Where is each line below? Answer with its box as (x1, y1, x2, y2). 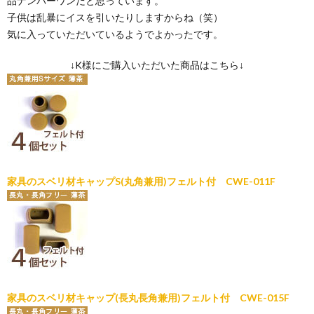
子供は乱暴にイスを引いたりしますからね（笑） (7, 11, 223, 23)
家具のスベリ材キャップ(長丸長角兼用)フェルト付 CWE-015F (7, 291, 289, 303)
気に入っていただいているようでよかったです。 (7, 27, 223, 40)
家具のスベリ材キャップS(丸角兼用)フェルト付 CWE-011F (7, 175, 275, 187)
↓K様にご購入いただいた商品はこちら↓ (70, 58, 244, 71)
